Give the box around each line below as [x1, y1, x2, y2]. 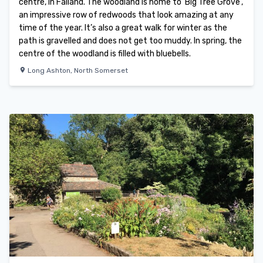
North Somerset [74, 66, 128, 75]
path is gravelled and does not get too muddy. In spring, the [19, 35, 242, 46]
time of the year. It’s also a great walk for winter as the [19, 22, 227, 33]
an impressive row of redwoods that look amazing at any [19, 9, 234, 20]
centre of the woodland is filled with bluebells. [19, 48, 191, 59]
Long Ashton [28, 66, 70, 75]
